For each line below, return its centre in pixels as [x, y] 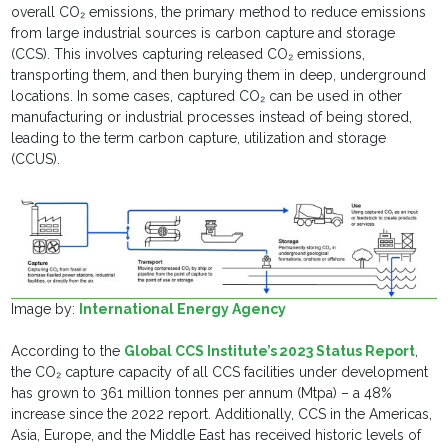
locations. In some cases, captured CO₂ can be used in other [207, 96]
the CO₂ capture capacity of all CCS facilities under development [220, 372]
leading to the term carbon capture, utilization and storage [199, 138]
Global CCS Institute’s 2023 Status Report [270, 351]
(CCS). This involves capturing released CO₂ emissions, [188, 54]
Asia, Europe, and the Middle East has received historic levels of [216, 435]
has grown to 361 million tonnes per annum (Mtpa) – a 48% [202, 393]
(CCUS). [40, 159]
